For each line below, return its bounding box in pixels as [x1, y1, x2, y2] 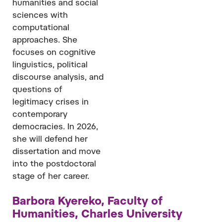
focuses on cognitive [12, 49, 96, 57]
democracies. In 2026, [12, 123, 98, 131]
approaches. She [12, 36, 77, 45]
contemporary [12, 111, 67, 119]
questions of [12, 86, 62, 94]
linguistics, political [12, 61, 88, 69]
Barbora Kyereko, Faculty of [12, 196, 163, 208]
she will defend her [12, 135, 88, 144]
